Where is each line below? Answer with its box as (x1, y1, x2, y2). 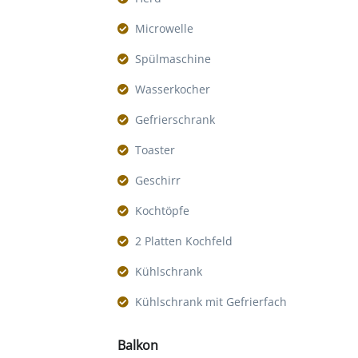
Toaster (135, 142, 175, 158)
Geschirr (135, 173, 181, 189)
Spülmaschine (135, 51, 211, 67)
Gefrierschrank (135, 112, 215, 128)
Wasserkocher (135, 82, 210, 97)
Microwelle (135, 21, 193, 37)
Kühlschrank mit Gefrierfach (135, 294, 287, 310)
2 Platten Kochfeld (135, 233, 233, 249)
